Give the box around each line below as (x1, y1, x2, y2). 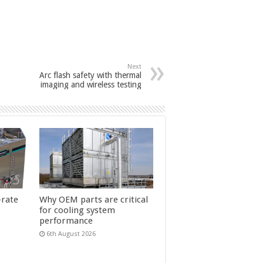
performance (39, 215, 93, 226)
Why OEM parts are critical (39, 194, 148, 205)
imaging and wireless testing (41, 79, 141, 89)
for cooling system (39, 204, 115, 215)
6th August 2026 (46, 230, 96, 238)
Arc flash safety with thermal (39, 70, 141, 80)
